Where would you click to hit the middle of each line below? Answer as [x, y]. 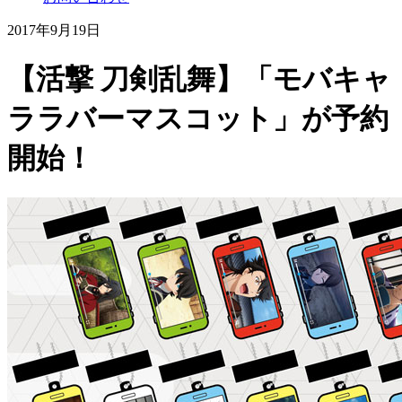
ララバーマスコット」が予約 [198, 118]
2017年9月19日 [54, 31]
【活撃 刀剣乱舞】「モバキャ [199, 79]
